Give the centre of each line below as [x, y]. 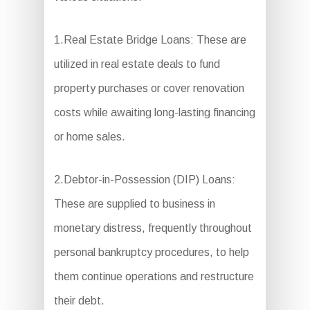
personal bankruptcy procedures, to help [151, 252]
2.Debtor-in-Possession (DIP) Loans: [144, 180]
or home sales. [89, 137]
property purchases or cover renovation [149, 88]
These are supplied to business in [134, 204]
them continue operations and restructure [154, 276]
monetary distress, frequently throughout [153, 228]
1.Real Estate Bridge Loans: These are [150, 40]
